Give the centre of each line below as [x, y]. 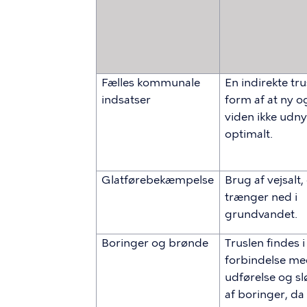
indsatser [126, 100]
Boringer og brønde [155, 243]
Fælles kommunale [151, 83]
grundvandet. [261, 214]
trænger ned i [261, 197]
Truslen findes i [265, 243]
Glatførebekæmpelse [158, 180]
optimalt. [249, 134]
